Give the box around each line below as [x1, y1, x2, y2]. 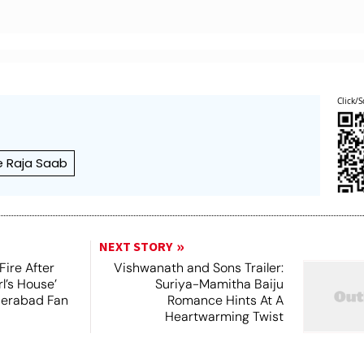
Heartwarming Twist [164, 308, 284, 325]
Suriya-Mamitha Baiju [154, 275, 284, 292]
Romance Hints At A [167, 292, 284, 309]
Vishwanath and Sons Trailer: [113, 259, 284, 276]
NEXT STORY [98, 238, 172, 256]
